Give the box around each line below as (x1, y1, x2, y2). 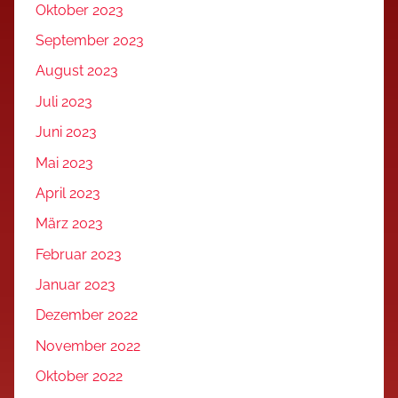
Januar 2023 (36, 276, 115, 294)
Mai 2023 (36, 154, 93, 171)
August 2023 (36, 62, 118, 80)
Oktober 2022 (36, 368, 123, 386)
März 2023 (36, 215, 103, 233)
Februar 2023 (36, 245, 122, 263)
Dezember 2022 (36, 306, 138, 324)
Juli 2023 (36, 92, 92, 110)
